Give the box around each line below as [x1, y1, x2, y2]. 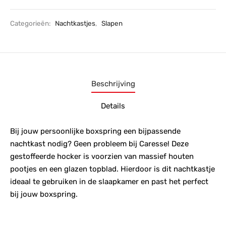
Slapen [101, 19, 123, 28]
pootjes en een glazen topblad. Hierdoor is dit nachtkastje [10, 164, 215, 174]
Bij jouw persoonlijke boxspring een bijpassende [10, 126, 181, 136]
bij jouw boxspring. [10, 189, 78, 199]
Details [101, 101, 125, 111]
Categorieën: [10, 19, 52, 28]
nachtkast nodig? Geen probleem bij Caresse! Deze [10, 139, 189, 148]
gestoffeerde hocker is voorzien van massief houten [10, 151, 194, 161]
